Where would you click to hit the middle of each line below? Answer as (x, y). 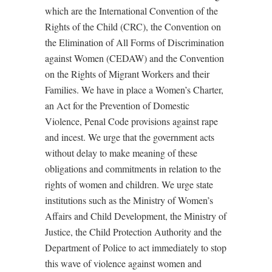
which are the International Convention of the (131, 10)
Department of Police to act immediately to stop (136, 247)
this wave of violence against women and (123, 263)
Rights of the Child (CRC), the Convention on (133, 26)
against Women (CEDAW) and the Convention (134, 58)
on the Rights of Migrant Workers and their (127, 73)
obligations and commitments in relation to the (133, 168)
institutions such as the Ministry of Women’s (129, 200)
